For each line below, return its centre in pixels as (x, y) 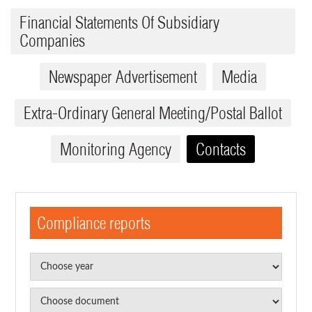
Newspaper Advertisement (123, 77)
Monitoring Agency (116, 149)
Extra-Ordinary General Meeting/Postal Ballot (153, 113)
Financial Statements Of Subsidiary (119, 23)
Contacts (221, 149)
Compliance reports (94, 223)
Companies (52, 41)
